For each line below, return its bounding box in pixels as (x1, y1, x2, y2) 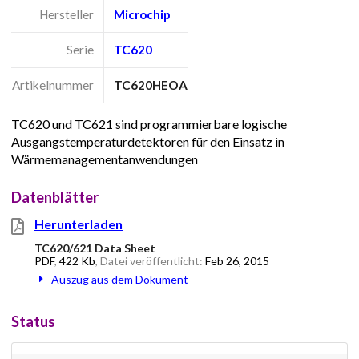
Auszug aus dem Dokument (51, 272, 188, 286)
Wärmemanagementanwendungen (11, 151, 198, 167)
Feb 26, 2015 (205, 253, 269, 268)
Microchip (114, 7, 171, 22)
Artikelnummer (11, 78, 94, 93)
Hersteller (38, 7, 94, 22)
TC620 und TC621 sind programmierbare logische (11, 115, 287, 131)
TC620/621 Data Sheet (34, 240, 155, 255)
